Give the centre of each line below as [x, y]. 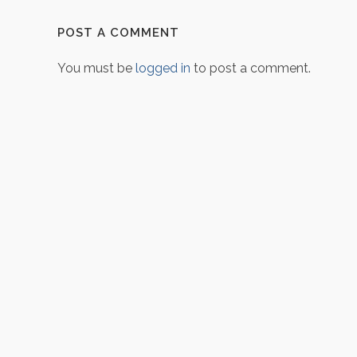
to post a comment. [251, 68]
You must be [96, 68]
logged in [163, 68]
